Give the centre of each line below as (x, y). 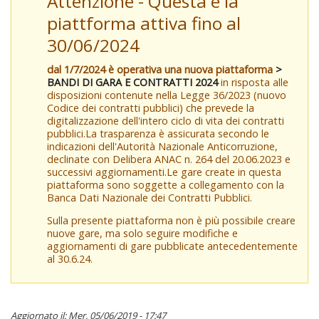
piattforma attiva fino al (144, 23)
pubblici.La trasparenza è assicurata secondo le (158, 133)
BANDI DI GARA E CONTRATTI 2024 (132, 82)
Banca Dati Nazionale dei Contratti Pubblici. (150, 197)
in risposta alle (253, 82)
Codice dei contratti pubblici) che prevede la (151, 108)
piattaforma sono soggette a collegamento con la (166, 184)
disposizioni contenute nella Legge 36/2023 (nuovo (167, 95)
